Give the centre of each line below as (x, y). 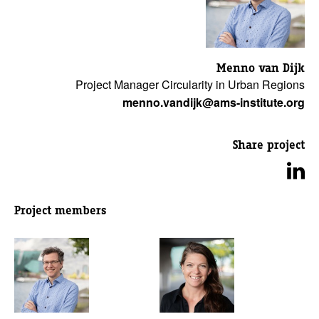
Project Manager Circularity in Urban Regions (190, 85)
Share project (269, 145)
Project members (60, 210)
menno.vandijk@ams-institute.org (214, 103)
